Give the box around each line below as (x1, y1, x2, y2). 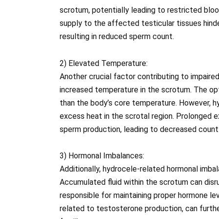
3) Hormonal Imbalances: (60, 151, 144, 160)
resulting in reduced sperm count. (60, 32, 174, 42)
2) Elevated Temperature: (60, 58, 148, 68)
